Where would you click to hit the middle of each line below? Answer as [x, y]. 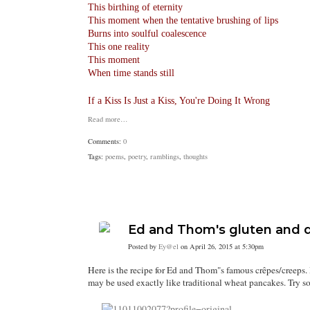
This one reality [119, 47]
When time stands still [131, 73]
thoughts [195, 156]
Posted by [143, 246]
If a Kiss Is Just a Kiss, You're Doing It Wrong [179, 101]
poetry [137, 156]
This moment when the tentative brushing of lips [183, 20]
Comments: [106, 141]
